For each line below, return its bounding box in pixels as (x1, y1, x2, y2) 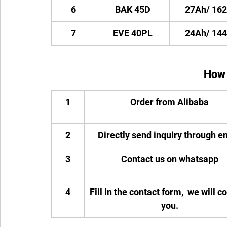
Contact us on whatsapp (121, 154, 218, 164)
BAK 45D (115, 4, 150, 15)
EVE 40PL (112, 28, 153, 39)
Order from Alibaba (130, 97, 209, 107)
